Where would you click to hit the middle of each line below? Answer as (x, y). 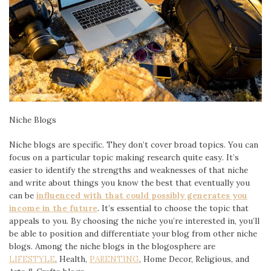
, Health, (72, 259)
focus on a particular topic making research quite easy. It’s (124, 158)
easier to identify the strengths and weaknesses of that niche (129, 170)
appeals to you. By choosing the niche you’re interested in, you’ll (134, 221)
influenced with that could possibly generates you (142, 196)
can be (23, 196)
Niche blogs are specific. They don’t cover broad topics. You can (134, 145)
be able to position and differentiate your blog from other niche (133, 234)
